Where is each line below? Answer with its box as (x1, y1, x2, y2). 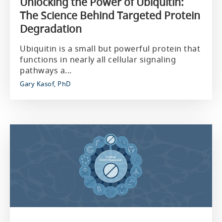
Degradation (20, 22, 82, 36)
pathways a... (20, 65, 72, 76)
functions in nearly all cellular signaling (20, 54, 176, 65)
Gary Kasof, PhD (20, 79, 71, 88)
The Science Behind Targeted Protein (20, 8, 200, 22)
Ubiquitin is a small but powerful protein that (20, 43, 200, 54)
